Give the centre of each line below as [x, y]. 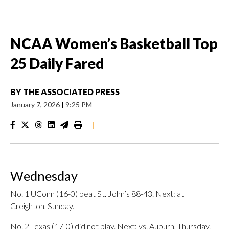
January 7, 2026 [36, 105]
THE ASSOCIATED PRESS [71, 92]
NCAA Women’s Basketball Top [114, 43]
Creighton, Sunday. [42, 206]
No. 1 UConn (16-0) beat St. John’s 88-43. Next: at [97, 193]
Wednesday [44, 176]
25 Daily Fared [57, 63]
